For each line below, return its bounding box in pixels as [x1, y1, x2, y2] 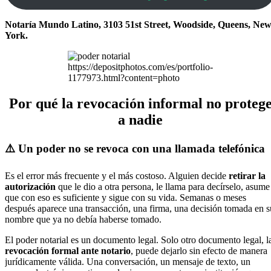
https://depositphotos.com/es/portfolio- [68, 61, 213, 72]
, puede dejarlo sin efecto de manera [131, 246, 267, 256]
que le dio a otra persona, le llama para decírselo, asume [56, 181, 270, 192]
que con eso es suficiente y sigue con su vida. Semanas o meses [5, 192, 246, 203]
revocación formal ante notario [5, 246, 131, 256]
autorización [5, 181, 56, 192]
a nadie [118, 111, 163, 128]
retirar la [229, 171, 266, 181]
